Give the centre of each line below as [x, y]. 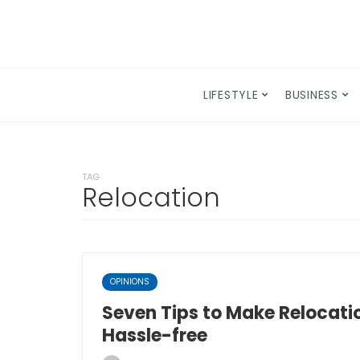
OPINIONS [130, 282]
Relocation [151, 197]
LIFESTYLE [231, 95]
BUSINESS [312, 95]
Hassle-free [155, 335]
